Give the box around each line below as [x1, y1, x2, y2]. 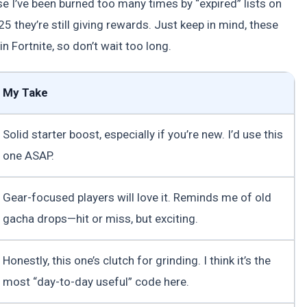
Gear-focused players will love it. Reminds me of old [3, 190, 271, 204]
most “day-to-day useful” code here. [3, 274, 189, 288]
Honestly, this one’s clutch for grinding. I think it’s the [3, 253, 271, 267]
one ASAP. [3, 148, 54, 162]
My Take [3, 85, 48, 99]
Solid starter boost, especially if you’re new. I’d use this [3, 127, 283, 141]
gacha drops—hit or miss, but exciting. [3, 211, 198, 225]
